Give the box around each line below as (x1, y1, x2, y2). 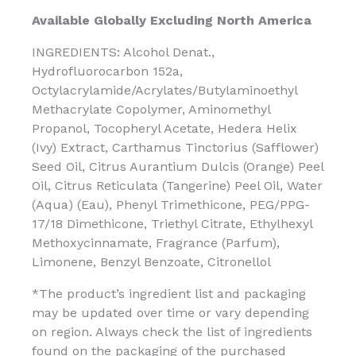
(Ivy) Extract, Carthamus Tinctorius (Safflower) (32, 139, 319, 155)
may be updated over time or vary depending (32, 304, 309, 320)
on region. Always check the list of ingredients (32, 323, 312, 339)
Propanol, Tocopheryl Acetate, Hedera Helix (32, 120, 297, 136)
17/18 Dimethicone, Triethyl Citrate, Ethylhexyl (32, 215, 312, 231)
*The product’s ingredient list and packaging (32, 285, 306, 301)
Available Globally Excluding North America (32, 12, 311, 28)
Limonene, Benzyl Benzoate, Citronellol (32, 253, 271, 269)
